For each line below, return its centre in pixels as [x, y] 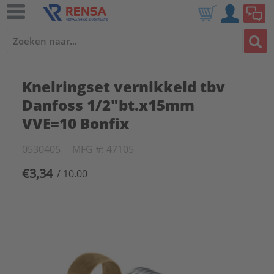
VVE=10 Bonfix [75, 123]
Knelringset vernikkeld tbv [123, 87]
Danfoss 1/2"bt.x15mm [108, 105]
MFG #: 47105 [103, 149]
